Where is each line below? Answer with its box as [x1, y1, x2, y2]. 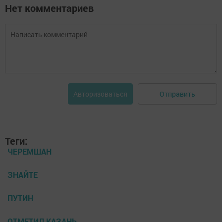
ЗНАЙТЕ [7, 169, 38, 180]
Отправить [160, 89, 195, 99]
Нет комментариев [5, 1, 94, 15]
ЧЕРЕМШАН [7, 146, 52, 157]
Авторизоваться [73, 89, 127, 99]
